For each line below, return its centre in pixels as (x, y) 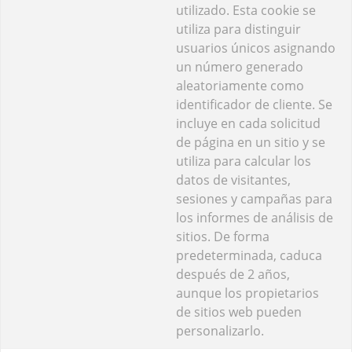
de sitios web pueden (239, 312)
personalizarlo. (220, 330)
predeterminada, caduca (249, 255)
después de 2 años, (233, 274)
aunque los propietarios (247, 293)
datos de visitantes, (233, 180)
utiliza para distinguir (238, 29)
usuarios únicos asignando (256, 48)
